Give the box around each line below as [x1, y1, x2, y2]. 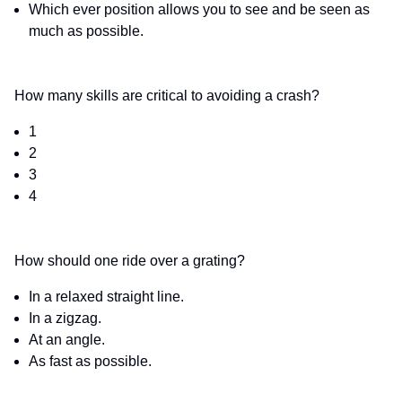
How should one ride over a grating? [14, 253, 245, 269]
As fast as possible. [29, 354, 152, 370]
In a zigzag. [29, 310, 101, 327]
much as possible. [29, 23, 144, 39]
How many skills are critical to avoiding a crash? [14, 88, 319, 104]
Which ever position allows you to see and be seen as [29, 2, 370, 18]
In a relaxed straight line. [29, 289, 184, 305]
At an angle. [29, 332, 105, 348]
